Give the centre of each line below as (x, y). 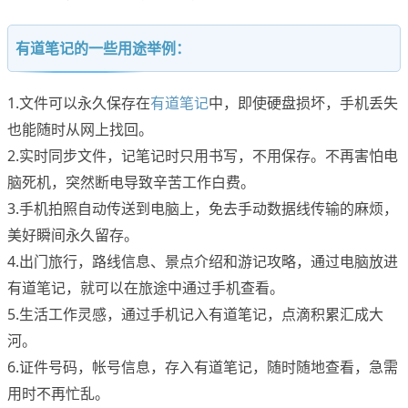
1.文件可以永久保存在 (79, 103)
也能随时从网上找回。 (80, 130)
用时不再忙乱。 (58, 394)
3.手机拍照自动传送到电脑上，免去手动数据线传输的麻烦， (203, 209)
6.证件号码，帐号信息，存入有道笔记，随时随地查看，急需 (203, 367)
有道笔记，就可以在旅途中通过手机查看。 (146, 288)
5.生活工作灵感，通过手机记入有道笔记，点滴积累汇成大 (195, 315)
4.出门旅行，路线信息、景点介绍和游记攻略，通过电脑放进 (203, 262)
